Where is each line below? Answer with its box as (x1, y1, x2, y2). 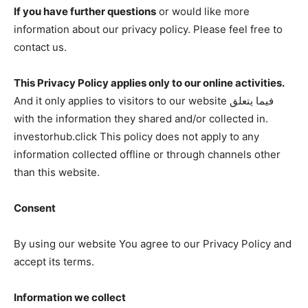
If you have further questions (14, 5, 156, 19)
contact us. (14, 41, 67, 54)
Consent (14, 201, 56, 215)
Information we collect (14, 291, 126, 305)
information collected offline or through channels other (14, 148, 280, 162)
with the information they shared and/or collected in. (14, 112, 268, 126)
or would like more (156, 5, 250, 19)
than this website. (14, 166, 100, 179)
